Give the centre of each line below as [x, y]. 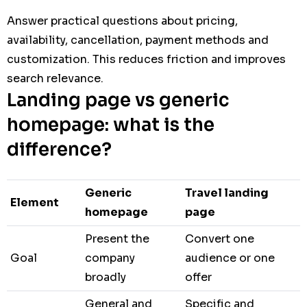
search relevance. [55, 78]
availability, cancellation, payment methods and [138, 40]
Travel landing [227, 193]
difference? [59, 149]
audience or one [230, 258]
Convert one [220, 238]
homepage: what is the [111, 125]
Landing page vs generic [118, 100]
